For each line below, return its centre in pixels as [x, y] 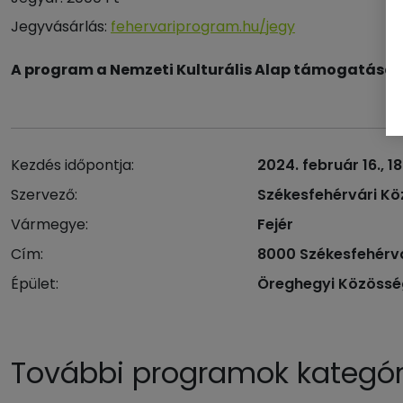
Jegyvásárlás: [61, 27]
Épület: [35, 284]
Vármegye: [49, 224]
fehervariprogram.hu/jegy [203, 27]
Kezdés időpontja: [72, 165]
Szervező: [44, 195]
